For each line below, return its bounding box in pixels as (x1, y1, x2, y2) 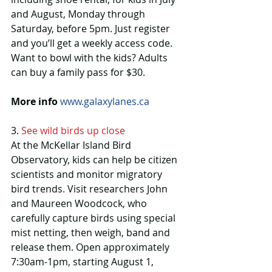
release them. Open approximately (11, 240, 172, 254)
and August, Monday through (11, 7, 148, 21)
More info (11, 95, 58, 109)
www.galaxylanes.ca (60, 95, 149, 109)
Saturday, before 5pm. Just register (11, 22, 172, 36)
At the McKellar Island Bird (11, 138, 134, 152)
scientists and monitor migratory (11, 168, 165, 182)
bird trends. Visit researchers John (11, 182, 170, 196)
